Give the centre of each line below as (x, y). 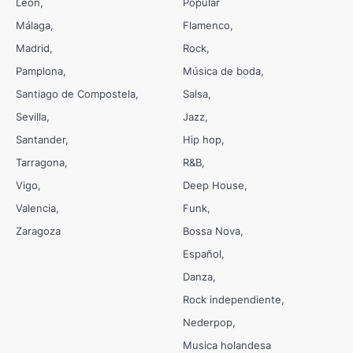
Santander (41, 140)
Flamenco (206, 26)
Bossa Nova (212, 231)
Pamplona (39, 71)
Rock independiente (232, 300)
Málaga (33, 26)
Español (202, 254)
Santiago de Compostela (76, 94)
